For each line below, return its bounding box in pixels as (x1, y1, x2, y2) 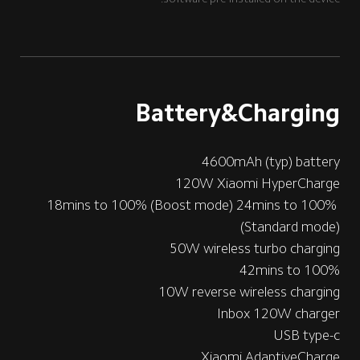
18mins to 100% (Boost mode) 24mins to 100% (47, 197, 341, 212)
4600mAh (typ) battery (202, 153, 341, 169)
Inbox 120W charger (217, 305, 341, 321)
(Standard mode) (240, 219, 341, 234)
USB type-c (273, 327, 341, 342)
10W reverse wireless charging (158, 284, 341, 299)
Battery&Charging (135, 100, 341, 125)
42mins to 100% (239, 262, 341, 277)
